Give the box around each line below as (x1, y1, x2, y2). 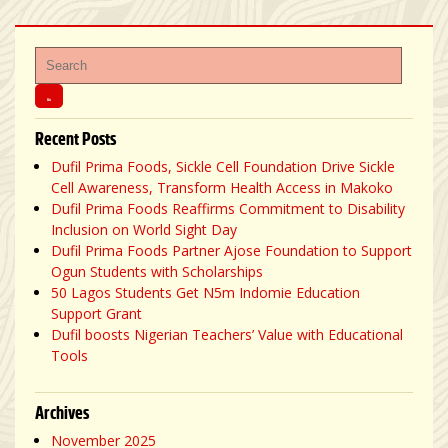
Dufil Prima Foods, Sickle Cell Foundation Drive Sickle (51, 156, 395, 176)
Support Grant (51, 303, 142, 323)
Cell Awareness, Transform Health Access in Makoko (51, 177, 393, 197)
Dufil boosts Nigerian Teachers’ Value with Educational (51, 324, 403, 344)
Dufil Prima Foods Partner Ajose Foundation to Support (51, 240, 412, 260)
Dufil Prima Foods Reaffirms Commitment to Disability (51, 198, 405, 218)
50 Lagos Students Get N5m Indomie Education (51, 282, 360, 302)
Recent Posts (35, 125, 116, 150)
